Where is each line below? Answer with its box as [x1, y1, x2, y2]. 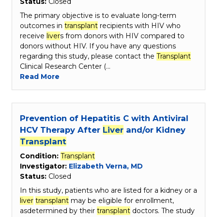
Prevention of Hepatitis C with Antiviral [20, 113, 188, 124]
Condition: [20, 152, 61, 161]
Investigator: [20, 162, 69, 171]
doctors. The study [130, 206, 195, 216]
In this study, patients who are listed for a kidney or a [20, 186, 197, 195]
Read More [20, 72, 60, 81]
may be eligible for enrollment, [69, 196, 174, 205]
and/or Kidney [124, 125, 186, 135]
